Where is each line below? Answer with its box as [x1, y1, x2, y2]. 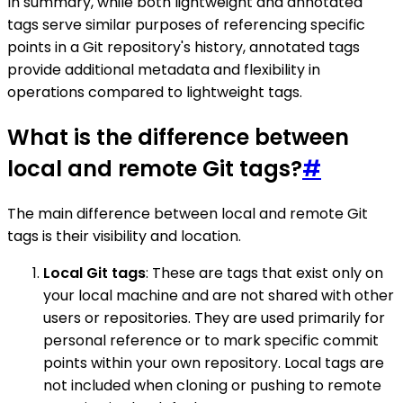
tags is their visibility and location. [7, 226, 241, 247]
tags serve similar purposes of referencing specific [7, 14, 365, 36]
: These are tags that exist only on [146, 263, 383, 284]
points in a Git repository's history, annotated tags [7, 37, 360, 58]
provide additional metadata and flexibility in [7, 59, 320, 81]
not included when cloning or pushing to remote [43, 375, 381, 397]
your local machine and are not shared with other [43, 285, 394, 307]
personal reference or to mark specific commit [43, 330, 379, 352]
